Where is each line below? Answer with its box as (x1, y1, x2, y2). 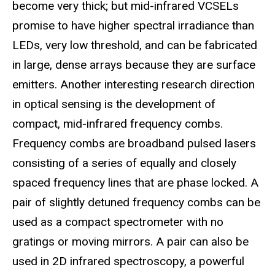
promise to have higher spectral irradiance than (12, 18, 254, 33)
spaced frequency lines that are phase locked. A (12, 175, 258, 190)
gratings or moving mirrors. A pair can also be (12, 234, 249, 249)
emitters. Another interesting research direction (12, 77, 255, 91)
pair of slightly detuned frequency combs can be (12, 195, 260, 209)
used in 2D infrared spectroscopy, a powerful (12, 254, 244, 268)
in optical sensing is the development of (12, 96, 215, 111)
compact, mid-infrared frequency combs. (12, 116, 223, 131)
